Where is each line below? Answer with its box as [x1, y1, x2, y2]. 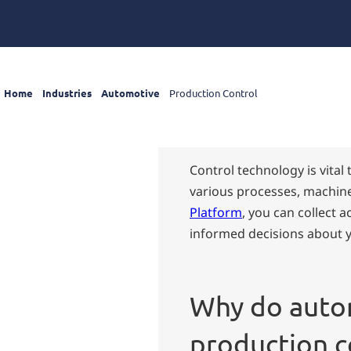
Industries [42, 85, 92, 100]
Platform [190, 203, 242, 221]
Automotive [101, 85, 160, 100]
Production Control [169, 85, 258, 100]
